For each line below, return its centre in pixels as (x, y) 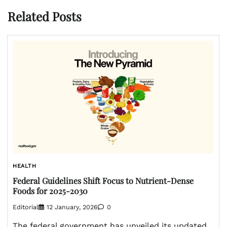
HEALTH (24, 166)
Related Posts (45, 16)
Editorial (26, 207)
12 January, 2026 (72, 207)
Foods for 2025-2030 (50, 191)
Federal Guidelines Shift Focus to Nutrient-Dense (103, 180)
